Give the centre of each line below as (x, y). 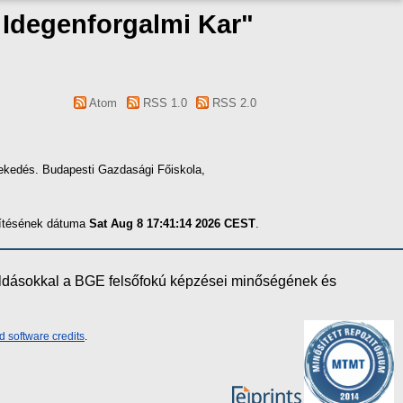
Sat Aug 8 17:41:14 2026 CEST (172, 223)
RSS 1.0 (163, 103)
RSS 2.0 (233, 103)
